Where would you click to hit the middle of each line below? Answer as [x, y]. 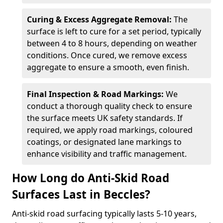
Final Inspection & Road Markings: [96, 94]
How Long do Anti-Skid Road [91, 178]
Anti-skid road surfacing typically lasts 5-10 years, [104, 214]
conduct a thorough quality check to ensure [110, 106]
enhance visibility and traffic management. [107, 154]
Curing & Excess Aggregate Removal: [100, 19]
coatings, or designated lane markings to [104, 142]
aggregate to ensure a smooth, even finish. [108, 67]
